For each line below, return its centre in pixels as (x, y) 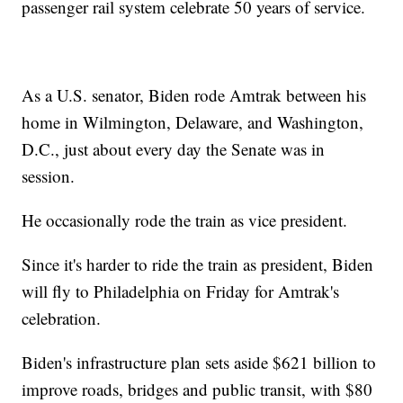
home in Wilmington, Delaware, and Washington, (193, 122)
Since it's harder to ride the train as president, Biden (198, 264)
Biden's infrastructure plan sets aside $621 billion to (199, 363)
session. (49, 176)
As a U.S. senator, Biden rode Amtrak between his (194, 95)
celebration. (62, 318)
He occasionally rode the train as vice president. (185, 220)
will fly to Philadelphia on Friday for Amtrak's (181, 291)
